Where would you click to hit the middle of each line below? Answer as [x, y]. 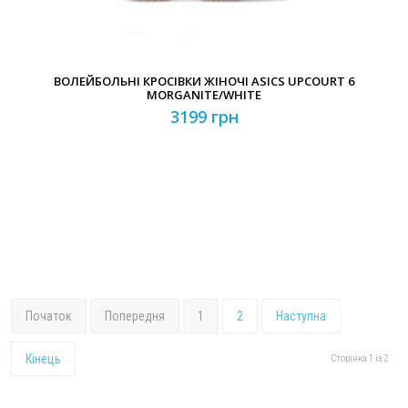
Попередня [135, 316]
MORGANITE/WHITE [204, 95]
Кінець [43, 359]
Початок [49, 316]
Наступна [301, 316]
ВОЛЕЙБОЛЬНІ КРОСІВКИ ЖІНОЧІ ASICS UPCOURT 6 [204, 81]
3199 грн [204, 117]
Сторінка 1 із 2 [359, 358]
